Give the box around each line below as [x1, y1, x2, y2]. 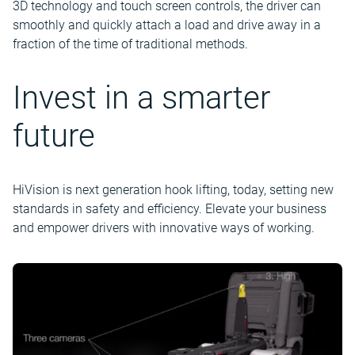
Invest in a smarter [13, 79, 270, 116]
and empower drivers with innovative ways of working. [13, 220, 315, 235]
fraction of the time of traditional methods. [13, 36, 248, 52]
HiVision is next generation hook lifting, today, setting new [13, 182, 334, 197]
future [13, 117, 95, 155]
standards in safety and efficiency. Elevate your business [13, 201, 326, 216]
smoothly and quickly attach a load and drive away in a [13, 17, 321, 32]
